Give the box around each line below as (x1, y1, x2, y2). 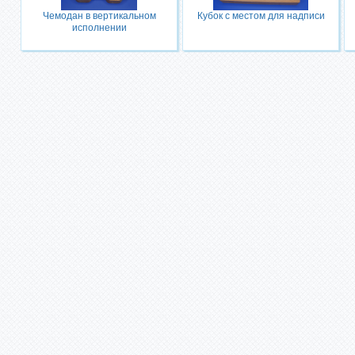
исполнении (71, 22, 127, 33)
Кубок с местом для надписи (197, 10, 325, 21)
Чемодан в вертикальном (42, 10, 156, 21)
